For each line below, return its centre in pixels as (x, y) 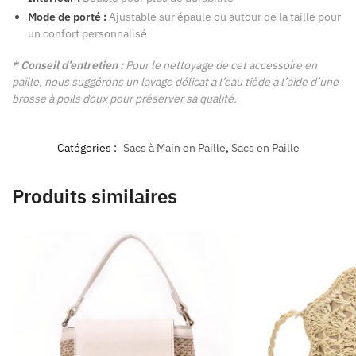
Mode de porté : (67, 16)
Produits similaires (95, 197)
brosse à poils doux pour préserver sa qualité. (124, 99)
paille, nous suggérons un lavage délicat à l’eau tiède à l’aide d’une (175, 82)
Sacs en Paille (265, 148)
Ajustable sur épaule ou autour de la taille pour (224, 16)
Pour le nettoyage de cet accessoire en (221, 66)
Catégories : (88, 148)
